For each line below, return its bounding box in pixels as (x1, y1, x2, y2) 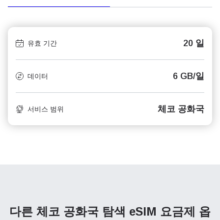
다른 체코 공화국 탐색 (9, 205, 129, 218)
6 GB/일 (173, 71, 204, 81)
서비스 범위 (27, 105, 64, 113)
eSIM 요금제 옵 (129, 205, 211, 218)
